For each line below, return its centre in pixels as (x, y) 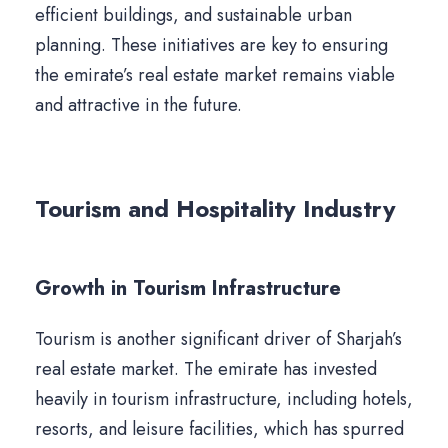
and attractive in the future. (138, 105)
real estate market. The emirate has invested (206, 369)
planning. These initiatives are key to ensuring (211, 45)
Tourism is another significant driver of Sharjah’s (218, 339)
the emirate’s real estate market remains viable (215, 75)
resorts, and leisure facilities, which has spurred (219, 429)
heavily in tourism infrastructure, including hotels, (224, 399)
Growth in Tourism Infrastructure (188, 289)
